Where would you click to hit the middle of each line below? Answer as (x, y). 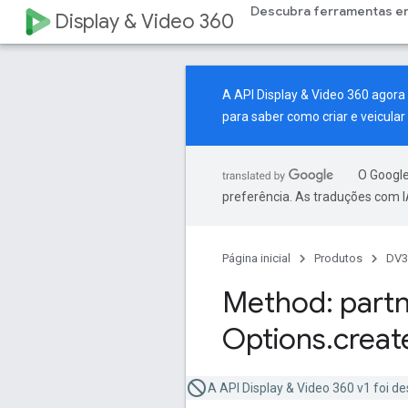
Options (274, 339)
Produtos (338, 258)
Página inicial (256, 258)
